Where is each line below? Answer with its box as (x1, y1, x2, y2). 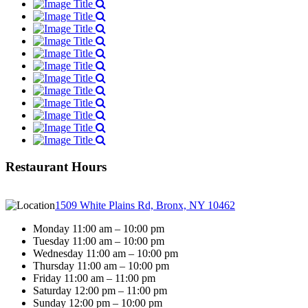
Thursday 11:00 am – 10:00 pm (33, 260, 169, 272)
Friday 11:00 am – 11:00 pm (33, 272, 155, 285)
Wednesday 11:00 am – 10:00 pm (33, 247, 178, 260)
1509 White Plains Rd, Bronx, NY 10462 (55, 199, 235, 212)
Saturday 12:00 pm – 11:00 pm (33, 285, 167, 297)
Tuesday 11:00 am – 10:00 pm (33, 235, 164, 247)
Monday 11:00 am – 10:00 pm (33, 223, 164, 235)
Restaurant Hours (5, 159, 107, 174)
